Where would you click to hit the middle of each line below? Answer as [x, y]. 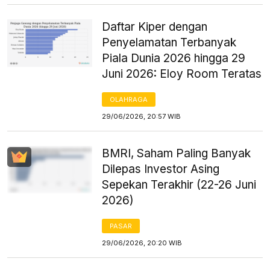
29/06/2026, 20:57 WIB [142, 116]
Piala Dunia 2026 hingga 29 [174, 58]
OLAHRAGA [129, 99]
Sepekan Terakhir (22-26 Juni [179, 184]
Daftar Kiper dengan [155, 27]
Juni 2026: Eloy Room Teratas [182, 74]
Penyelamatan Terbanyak [169, 42]
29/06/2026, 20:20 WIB [142, 243]
